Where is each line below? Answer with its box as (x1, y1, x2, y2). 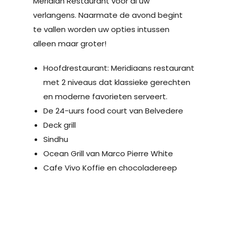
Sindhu (43, 134, 68, 145)
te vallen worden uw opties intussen (33, 24, 169, 35)
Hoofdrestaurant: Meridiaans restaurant (43, 63, 194, 74)
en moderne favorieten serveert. (43, 91, 167, 102)
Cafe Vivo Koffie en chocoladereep (43, 162, 177, 174)
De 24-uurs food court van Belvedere (43, 105, 183, 117)
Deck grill (43, 120, 76, 131)
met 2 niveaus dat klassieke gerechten (43, 77, 190, 88)
